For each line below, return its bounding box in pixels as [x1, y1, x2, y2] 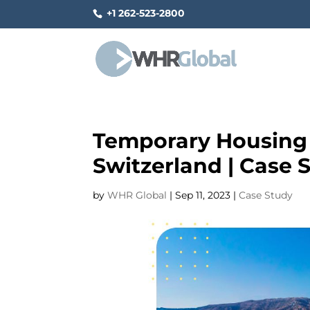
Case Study [239, 189, 293, 201]
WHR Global [107, 189, 167, 201]
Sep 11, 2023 [175, 189, 231, 201]
